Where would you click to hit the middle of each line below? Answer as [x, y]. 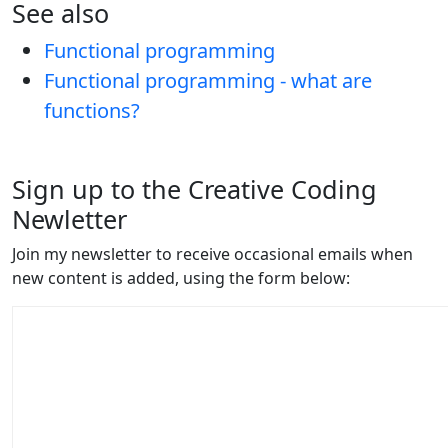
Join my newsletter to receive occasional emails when [212, 254]
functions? [92, 111]
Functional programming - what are [208, 81]
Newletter [69, 219]
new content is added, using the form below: [181, 278]
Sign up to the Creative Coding [194, 189]
